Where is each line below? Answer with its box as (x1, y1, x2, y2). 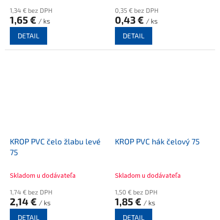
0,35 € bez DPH (115, 6, 159, 15)
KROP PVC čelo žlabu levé (10, 136, 101, 146)
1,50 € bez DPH (115, 188, 158, 196)
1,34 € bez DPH (10, 6, 53, 15)
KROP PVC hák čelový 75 (115, 136, 200, 146)
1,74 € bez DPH (10, 188, 53, 196)
